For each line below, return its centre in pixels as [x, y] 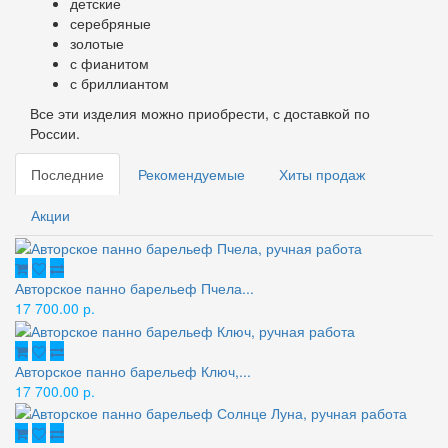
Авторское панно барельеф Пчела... [134, 288]
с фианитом [109, 62]
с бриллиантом [119, 82]
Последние [67, 173]
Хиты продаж [322, 173]
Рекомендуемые [191, 173]
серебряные [110, 22]
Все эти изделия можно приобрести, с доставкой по [200, 112]
